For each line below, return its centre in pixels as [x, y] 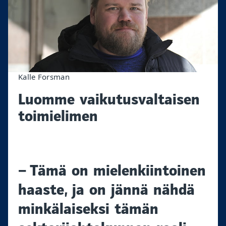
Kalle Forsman [44, 77]
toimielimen [58, 116]
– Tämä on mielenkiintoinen [112, 171]
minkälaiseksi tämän [88, 209]
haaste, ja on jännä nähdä [106, 190]
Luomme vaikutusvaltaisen [109, 100]
